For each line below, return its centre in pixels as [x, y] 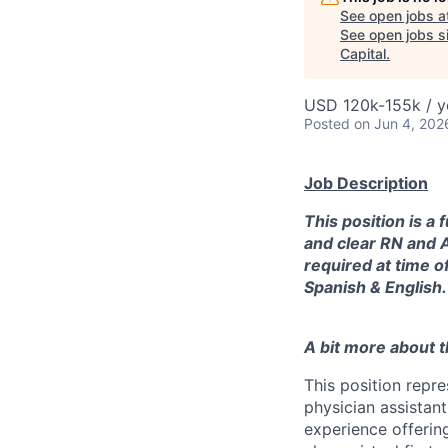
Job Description [366, 183]
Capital [363, 53]
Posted [327, 123]
